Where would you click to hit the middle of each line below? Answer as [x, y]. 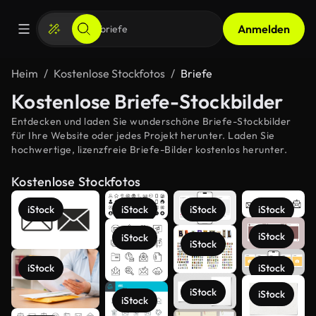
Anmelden [264, 29]
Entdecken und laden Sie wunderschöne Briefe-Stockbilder [151, 121]
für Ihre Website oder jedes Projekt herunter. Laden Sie [143, 135]
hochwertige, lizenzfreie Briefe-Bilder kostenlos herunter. [149, 150]
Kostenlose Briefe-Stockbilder [147, 101]
